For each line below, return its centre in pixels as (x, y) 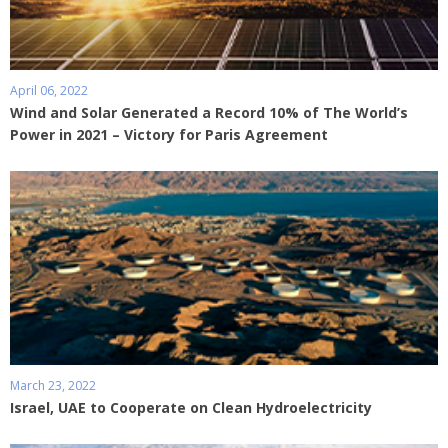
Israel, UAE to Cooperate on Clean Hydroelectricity (191, 407)
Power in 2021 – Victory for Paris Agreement (169, 134)
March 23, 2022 (53, 385)
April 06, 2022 (49, 90)
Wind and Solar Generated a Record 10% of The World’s (209, 112)
